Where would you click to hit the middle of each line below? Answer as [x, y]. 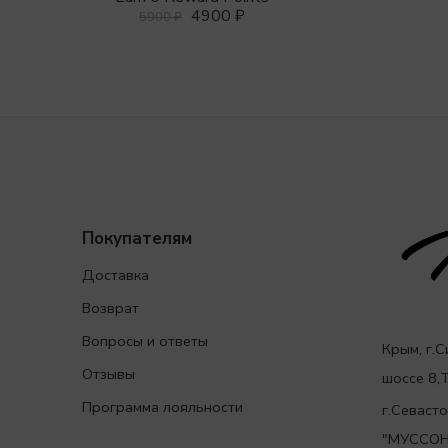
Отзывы [108, 373]
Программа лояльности [162, 406]
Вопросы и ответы [145, 340]
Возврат [110, 307]
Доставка [115, 274]
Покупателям [137, 239]
